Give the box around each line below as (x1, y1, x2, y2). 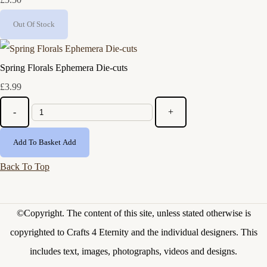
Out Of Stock (13, 20, 55, 29)
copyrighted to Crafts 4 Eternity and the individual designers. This (10, 227, 257, 238)
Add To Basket (13, 138, 61, 147)
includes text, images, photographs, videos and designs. (30, 246, 237, 257)
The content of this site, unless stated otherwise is (66, 208, 251, 219)
